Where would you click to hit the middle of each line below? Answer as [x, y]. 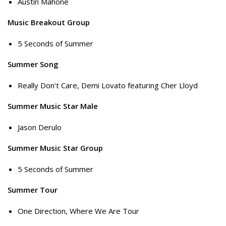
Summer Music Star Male [53, 106]
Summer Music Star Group [55, 148]
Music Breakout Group [49, 22]
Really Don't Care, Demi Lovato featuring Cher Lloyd [108, 85]
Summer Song [33, 64]
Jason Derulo [40, 127]
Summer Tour [33, 190]
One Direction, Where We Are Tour [78, 211]
